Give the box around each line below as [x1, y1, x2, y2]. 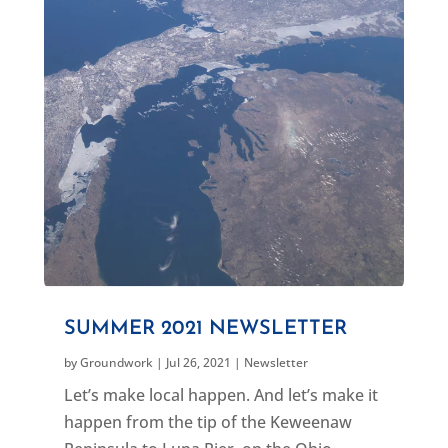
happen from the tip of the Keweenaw [63, 411, 352, 434]
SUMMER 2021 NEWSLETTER [63, 319, 347, 340]
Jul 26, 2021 [165, 354, 231, 372]
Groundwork [79, 354, 153, 372]
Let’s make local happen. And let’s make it [63, 384, 378, 407]
